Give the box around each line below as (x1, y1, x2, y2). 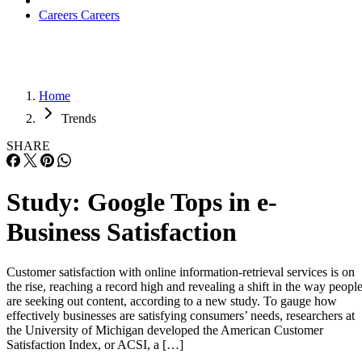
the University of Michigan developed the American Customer (6, 322, 323, 337)
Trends (61, 112, 96, 125)
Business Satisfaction (6, 217, 237, 247)
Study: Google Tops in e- (6, 187, 277, 217)
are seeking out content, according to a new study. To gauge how (6, 293, 337, 308)
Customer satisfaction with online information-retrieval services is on (6, 264, 355, 279)
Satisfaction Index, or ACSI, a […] (6, 337, 183, 351)
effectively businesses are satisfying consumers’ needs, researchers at (6, 308, 355, 322)
